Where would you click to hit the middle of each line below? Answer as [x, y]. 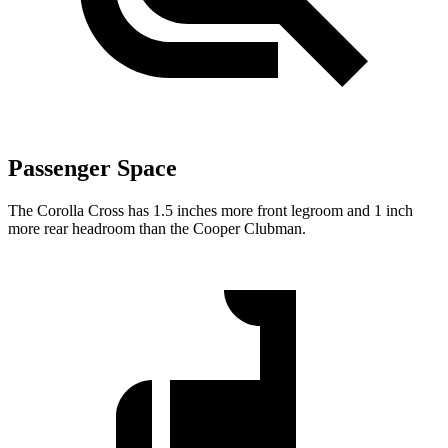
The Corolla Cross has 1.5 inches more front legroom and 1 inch [210, 211]
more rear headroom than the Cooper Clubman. [157, 229]
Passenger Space [92, 168]
